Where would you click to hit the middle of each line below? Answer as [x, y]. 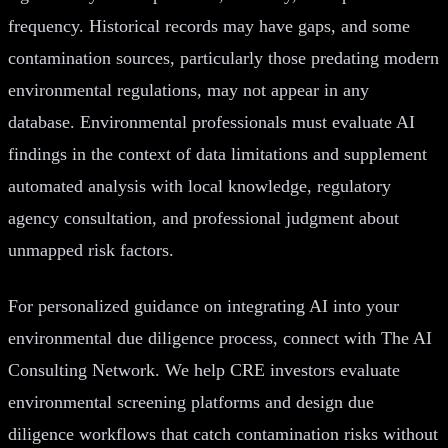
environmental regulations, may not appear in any [188, 89]
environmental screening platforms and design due [191, 401]
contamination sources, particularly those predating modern [223, 57]
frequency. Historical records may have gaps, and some [209, 25]
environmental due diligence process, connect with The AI [220, 337]
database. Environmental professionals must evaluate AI [211, 121]
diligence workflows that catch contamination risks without [223, 433]
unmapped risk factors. [91, 249]
